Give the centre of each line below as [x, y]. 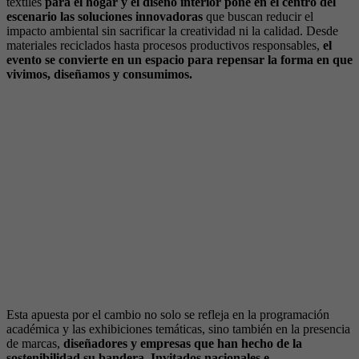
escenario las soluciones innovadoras [106, 16]
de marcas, [35, 343]
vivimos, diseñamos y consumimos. [99, 74]
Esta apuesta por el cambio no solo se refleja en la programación [168, 314]
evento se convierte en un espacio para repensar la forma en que [179, 59]
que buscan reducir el [260, 16]
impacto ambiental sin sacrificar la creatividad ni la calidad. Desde [172, 30]
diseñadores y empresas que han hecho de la [183, 343]
